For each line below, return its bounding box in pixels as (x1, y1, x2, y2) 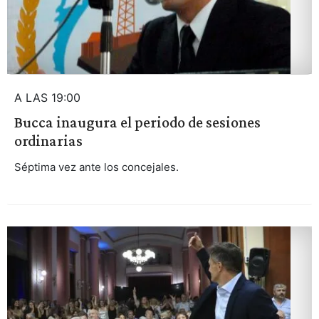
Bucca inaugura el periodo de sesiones (14, 113, 261, 131)
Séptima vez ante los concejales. (14, 160, 179, 174)
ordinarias (14, 132, 83, 150)
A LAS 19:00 (14, 90, 80, 105)
